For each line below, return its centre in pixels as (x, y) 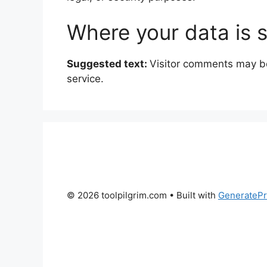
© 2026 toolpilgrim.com (117, 195)
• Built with (193, 195)
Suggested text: (108, 64)
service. (85, 79)
